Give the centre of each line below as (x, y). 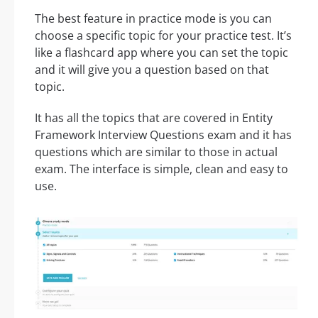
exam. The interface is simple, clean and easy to (161, 169)
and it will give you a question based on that (152, 69)
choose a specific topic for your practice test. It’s (163, 35)
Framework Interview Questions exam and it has (163, 135)
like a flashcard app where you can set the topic (161, 52)
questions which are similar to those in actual (156, 152)
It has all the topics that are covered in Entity (154, 117)
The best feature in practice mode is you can (153, 18)
